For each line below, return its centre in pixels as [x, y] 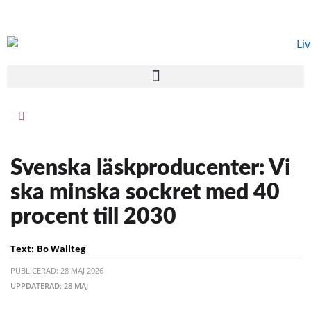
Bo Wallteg [61, 248]
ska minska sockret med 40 [145, 192]
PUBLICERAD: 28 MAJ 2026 [57, 270]
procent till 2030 [93, 216]
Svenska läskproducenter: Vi [151, 168]
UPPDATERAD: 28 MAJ [49, 285]
